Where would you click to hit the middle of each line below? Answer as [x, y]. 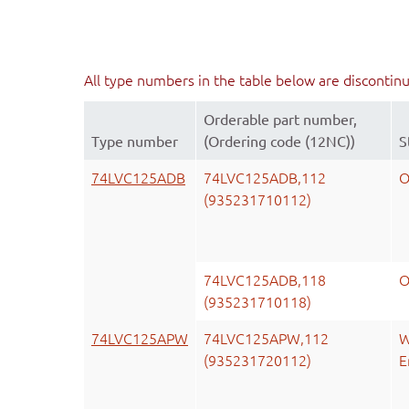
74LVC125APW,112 [266, 339]
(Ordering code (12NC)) [279, 142]
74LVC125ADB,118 [265, 281]
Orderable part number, [280, 120]
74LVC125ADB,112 [265, 178]
